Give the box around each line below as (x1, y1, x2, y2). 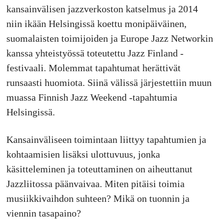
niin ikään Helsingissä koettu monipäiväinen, (6, 18, 187, 29)
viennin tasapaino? (6, 208, 81, 219)
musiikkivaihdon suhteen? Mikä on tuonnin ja (6, 193, 190, 204)
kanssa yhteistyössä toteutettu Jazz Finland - (6, 48, 184, 59)
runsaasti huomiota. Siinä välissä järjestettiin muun (6, 77, 212, 88)
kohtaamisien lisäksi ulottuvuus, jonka (6, 149, 160, 160)
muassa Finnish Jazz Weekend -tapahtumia (6, 92, 177, 103)
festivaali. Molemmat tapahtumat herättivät (6, 62, 181, 74)
